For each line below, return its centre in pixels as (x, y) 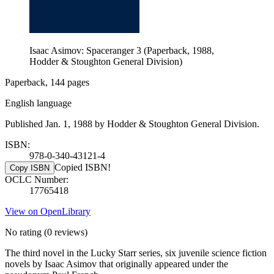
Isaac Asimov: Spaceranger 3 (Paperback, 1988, (122, 50)
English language (38, 103)
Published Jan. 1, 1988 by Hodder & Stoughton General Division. (132, 124)
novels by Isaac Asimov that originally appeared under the (117, 264)
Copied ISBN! (83, 167)
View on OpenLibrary (48, 211)
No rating (23, 232)
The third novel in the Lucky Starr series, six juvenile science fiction (136, 253)
